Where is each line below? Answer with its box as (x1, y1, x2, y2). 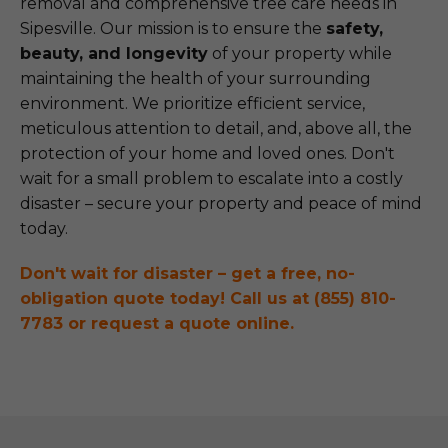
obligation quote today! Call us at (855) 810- (20, 289, 396, 308)
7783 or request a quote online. (20, 314, 294, 333)
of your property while (208, 44, 392, 63)
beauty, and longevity (20, 44, 208, 63)
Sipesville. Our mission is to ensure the (20, 19, 326, 38)
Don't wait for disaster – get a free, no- (20, 264, 355, 283)
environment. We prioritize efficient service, (20, 94, 365, 113)
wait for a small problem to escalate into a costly (20, 169, 403, 188)
